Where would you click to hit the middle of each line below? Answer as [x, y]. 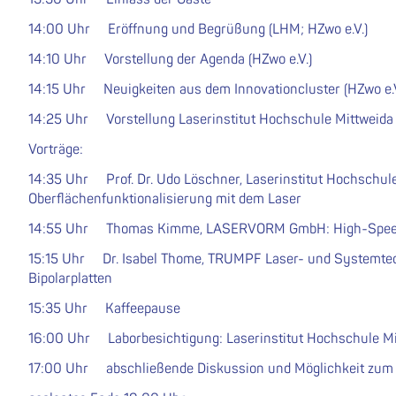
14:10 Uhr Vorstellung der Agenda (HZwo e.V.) [170, 60]
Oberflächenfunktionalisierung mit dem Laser [165, 199]
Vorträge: [56, 150]
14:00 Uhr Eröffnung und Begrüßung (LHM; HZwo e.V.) [198, 30]
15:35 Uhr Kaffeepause [104, 309]
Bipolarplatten [70, 279]
